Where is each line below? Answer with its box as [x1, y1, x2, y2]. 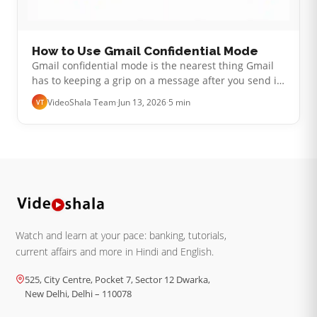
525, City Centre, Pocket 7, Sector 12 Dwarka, [25, 273, 211, 287]
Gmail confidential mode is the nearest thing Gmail [32, 59, 274, 73]
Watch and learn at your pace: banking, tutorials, [16, 229, 227, 243]
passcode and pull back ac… [32, 104, 165, 117]
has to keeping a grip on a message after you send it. [32, 74, 283, 88]
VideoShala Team [47, 96, 116, 108]
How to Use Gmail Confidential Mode [32, 44, 258, 59]
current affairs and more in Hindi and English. [16, 245, 214, 259]
